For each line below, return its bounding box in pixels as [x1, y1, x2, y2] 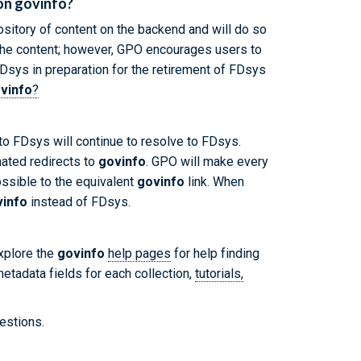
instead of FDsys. [27, 194, 131, 210]
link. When [185, 174, 244, 189]
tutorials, [195, 266, 243, 281]
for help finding [171, 246, 259, 261]
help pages [108, 246, 171, 261]
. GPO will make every [146, 154, 268, 169]
